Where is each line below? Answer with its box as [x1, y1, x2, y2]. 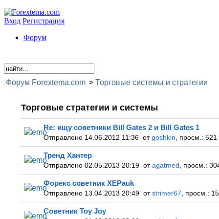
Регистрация [22, 17, 65, 25]
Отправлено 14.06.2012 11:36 [44, 134, 143, 141]
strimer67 [152, 190, 181, 197]
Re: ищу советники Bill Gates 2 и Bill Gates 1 [44, 123, 199, 131]
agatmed [152, 162, 179, 169]
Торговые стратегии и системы [21, 103, 158, 112]
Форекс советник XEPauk [44, 179, 134, 187]
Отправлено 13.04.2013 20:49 [44, 190, 143, 197]
